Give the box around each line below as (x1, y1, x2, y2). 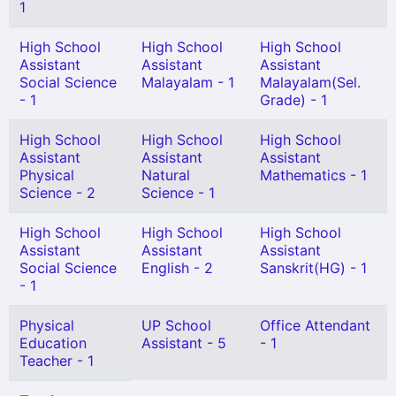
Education (19, 334, 87, 352)
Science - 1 (141, 184, 215, 202)
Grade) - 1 (260, 91, 327, 109)
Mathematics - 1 (260, 166, 367, 184)
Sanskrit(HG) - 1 (260, 259, 367, 277)
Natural (141, 166, 190, 184)
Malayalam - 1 (141, 73, 234, 91)
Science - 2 (19, 184, 95, 202)
